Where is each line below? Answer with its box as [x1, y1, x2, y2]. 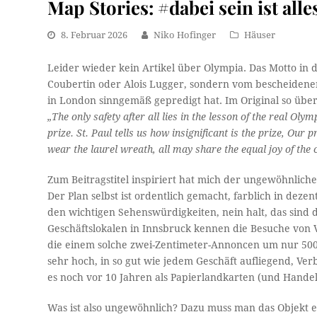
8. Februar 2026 [61, 30, 128, 41]
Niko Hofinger [154, 30, 217, 41]
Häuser [244, 30, 276, 41]
